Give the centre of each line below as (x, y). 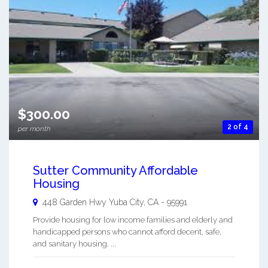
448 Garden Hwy (74, 202)
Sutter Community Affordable (115, 171)
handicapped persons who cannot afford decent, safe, (127, 232)
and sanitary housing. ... (74, 244)
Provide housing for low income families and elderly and (133, 220)
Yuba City (126, 202)
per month (34, 129)
